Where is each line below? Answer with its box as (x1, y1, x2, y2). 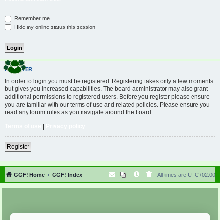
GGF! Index (52, 171, 82, 178)
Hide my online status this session (13, 24, 95, 30)
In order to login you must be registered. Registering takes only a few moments (5, 77, 213, 84)
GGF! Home (14, 171, 45, 178)
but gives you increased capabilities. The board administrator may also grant (5, 85, 208, 92)
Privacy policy (46, 122, 85, 130)
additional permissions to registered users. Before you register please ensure (5, 93, 210, 100)
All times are (157, 171, 188, 178)
